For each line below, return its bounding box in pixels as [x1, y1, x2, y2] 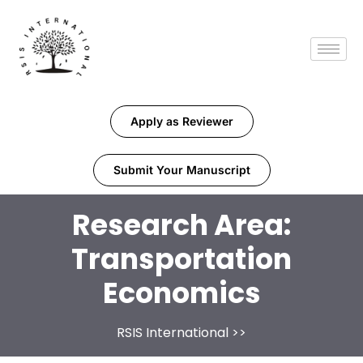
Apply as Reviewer [130, 114, 233, 129]
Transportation [71, 239, 292, 280]
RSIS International [117, 323, 228, 343]
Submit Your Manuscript [113, 163, 250, 177]
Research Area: [72, 205, 291, 246]
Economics [102, 273, 261, 314]
